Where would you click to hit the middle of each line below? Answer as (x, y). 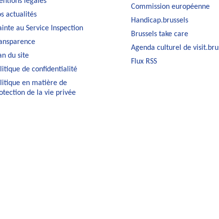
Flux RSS (144, 61)
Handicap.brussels (159, 20)
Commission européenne (170, 7)
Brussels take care (159, 34)
